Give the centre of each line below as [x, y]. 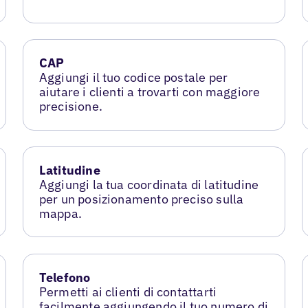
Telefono [65, 278]
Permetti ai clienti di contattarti [128, 292]
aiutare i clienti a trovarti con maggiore [150, 92]
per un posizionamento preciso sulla [141, 199]
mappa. [60, 214]
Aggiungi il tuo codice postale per [133, 78]
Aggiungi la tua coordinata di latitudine [149, 185]
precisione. [70, 107]
